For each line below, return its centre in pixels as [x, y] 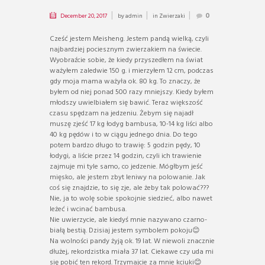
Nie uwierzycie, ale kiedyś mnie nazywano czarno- [128, 220]
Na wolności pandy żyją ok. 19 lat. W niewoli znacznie [132, 241]
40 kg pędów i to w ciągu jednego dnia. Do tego [124, 135]
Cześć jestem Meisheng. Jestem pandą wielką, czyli [129, 39]
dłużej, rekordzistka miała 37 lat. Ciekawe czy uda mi [132, 252]
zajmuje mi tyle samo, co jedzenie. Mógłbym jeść [126, 167]
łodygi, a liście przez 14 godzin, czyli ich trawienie [126, 156]
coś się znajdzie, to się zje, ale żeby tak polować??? [129, 188]
